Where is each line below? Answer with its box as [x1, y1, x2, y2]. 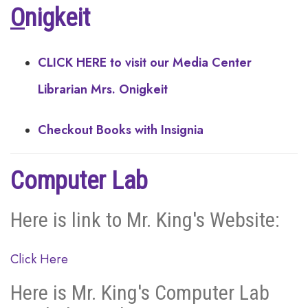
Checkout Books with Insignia [38, 121, 203, 139]
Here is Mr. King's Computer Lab [10, 280, 269, 305]
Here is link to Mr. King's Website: [10, 208, 280, 232]
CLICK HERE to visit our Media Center [38, 54, 252, 71]
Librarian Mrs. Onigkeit [38, 80, 168, 98]
